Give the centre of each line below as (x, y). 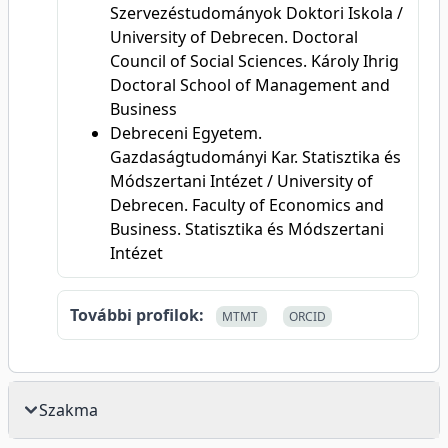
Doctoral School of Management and (250, 85)
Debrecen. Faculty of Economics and (247, 205)
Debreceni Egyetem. (186, 133)
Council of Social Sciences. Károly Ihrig (254, 61)
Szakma (68, 410)
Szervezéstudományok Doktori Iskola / (256, 13)
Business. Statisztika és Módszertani (247, 229)
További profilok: (137, 315)
